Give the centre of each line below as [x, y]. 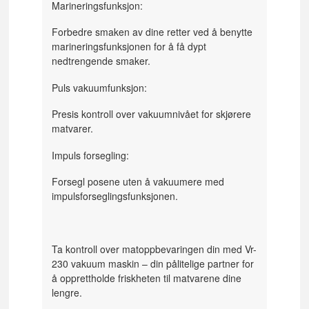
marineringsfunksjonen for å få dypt [129, 47]
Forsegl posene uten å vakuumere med [138, 182]
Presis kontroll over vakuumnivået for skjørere [152, 114]
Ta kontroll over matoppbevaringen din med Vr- [154, 249]
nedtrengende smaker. [103, 61]
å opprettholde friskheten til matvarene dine [147, 278]
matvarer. [74, 129]
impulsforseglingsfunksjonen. [117, 196]
